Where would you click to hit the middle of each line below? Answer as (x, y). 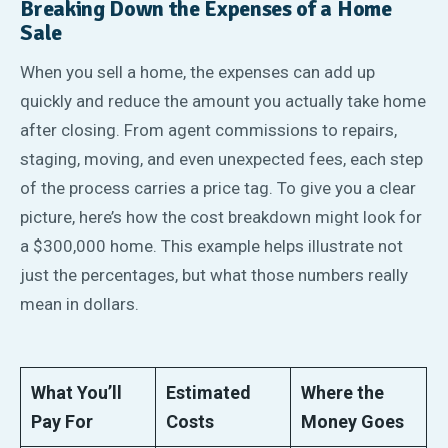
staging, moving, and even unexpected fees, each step (222, 158)
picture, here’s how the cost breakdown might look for (221, 216)
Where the (343, 393)
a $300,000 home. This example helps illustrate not (212, 245)
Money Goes (353, 422)
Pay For (62, 422)
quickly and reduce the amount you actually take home (223, 100)
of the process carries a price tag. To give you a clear (218, 187)
